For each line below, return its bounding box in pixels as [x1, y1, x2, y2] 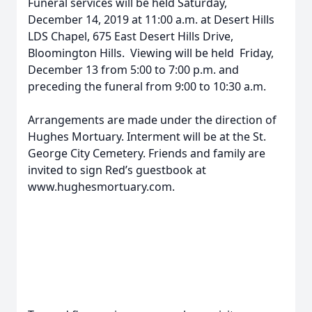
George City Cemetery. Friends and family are [28, 146, 265, 161]
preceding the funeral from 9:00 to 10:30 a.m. [28, 79, 266, 94]
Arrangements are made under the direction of [28, 112, 276, 127]
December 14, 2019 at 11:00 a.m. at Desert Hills [28, 12, 274, 27]
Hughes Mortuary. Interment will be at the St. [28, 129, 266, 144]
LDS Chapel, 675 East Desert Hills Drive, [28, 29, 233, 44]
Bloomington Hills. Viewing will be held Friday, [28, 45, 274, 61]
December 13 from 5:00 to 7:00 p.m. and [28, 62, 239, 77]
